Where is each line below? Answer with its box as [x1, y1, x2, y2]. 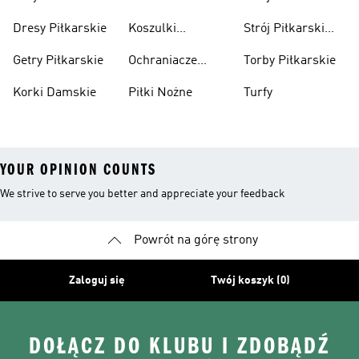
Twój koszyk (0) [211, 275, 291, 286]
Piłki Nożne [128, 87, 192, 99]
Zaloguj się [68, 275, 125, 286]
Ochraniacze [128, 54, 197, 67]
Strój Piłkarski [244, 22, 325, 35]
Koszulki [128, 22, 176, 35]
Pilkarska [128, 10, 183, 22]
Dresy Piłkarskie [13, 22, 107, 35]
